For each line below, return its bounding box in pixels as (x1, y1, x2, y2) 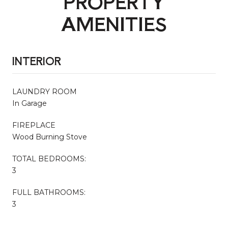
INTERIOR (12, 53, 61, 68)
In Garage (12, 98, 47, 108)
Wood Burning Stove (12, 132, 87, 141)
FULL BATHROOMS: (12, 187, 85, 197)
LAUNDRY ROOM (12, 87, 77, 96)
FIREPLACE (12, 120, 55, 130)
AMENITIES (61, 9, 167, 36)
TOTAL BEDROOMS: (12, 154, 86, 163)
